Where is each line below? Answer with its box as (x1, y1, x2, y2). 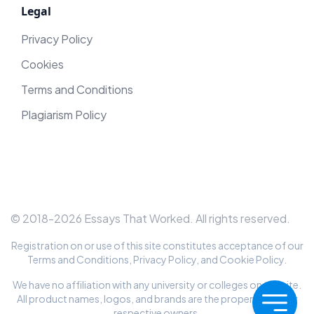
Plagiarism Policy (21, 107, 107, 123)
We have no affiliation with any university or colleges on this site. (13, 278, 301, 292)
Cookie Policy (219, 253, 284, 266)
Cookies (21, 57, 64, 72)
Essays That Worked (84, 211, 190, 226)
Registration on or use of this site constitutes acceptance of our (11, 239, 303, 252)
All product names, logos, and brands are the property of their (16, 292, 298, 306)
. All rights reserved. (190, 211, 290, 226)
